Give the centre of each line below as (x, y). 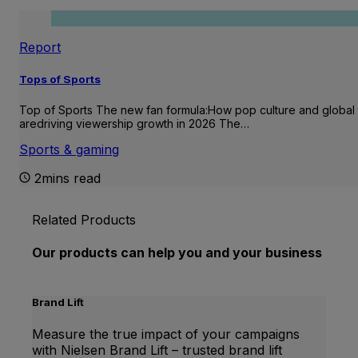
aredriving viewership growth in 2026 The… (134, 124)
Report (40, 47)
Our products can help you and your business (177, 253)
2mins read (68, 179)
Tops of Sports (60, 79)
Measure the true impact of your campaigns (166, 334)
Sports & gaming (69, 150)
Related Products (84, 220)
